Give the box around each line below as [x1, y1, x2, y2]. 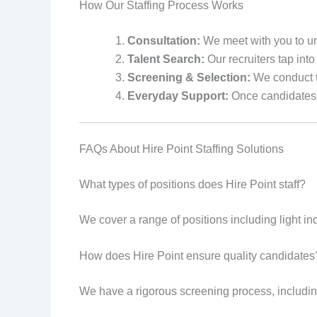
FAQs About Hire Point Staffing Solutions [79, 142, 284, 155]
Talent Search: [127, 52, 204, 65]
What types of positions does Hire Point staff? [79, 178, 306, 190]
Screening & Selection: [127, 71, 250, 83]
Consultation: [127, 34, 200, 47]
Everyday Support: [127, 89, 229, 102]
